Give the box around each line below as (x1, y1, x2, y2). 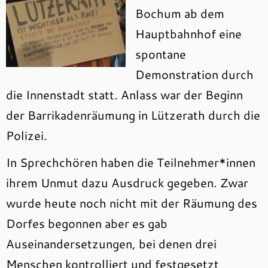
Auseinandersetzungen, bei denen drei (6, 235, 217, 252)
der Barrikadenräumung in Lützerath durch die (6, 106, 260, 123)
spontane (135, 45, 186, 62)
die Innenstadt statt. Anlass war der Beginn (6, 86, 243, 103)
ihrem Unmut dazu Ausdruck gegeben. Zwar (6, 174, 248, 191)
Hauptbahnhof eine (135, 25, 242, 42)
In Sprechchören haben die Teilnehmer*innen (6, 154, 255, 170)
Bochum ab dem (135, 5, 224, 22)
